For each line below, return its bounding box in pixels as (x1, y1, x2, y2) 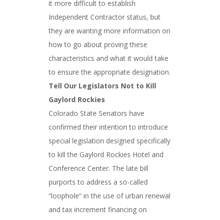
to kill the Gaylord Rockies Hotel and (49, 150, 164, 159)
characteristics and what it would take (49, 54, 168, 63)
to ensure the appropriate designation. (49, 67, 170, 77)
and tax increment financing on (49, 205, 147, 214)
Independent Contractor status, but (49, 12, 161, 22)
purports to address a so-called (49, 177, 148, 187)
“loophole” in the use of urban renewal (49, 191, 170, 200)
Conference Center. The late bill (49, 164, 148, 173)
